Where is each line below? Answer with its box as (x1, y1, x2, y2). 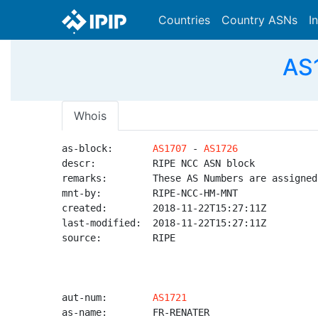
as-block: (62, 143, 153, 154)
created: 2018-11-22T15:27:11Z (62, 202, 266, 214)
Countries (158, 13, 210, 27)
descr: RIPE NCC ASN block (62, 158, 255, 169)
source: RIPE (62, 232, 175, 243)
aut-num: (62, 292, 153, 303)
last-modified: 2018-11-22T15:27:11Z (62, 217, 266, 229)
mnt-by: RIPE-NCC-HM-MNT (62, 187, 238, 199)
